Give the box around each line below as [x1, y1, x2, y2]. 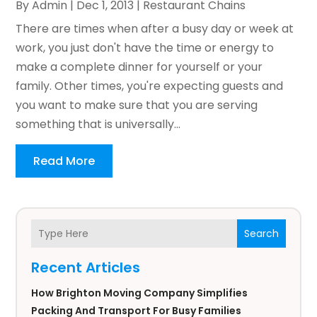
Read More [33, 153, 96, 170]
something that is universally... [16, 116, 181, 133]
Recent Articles [31, 258, 141, 278]
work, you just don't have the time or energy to [16, 40, 275, 57]
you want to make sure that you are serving [16, 97, 258, 114]
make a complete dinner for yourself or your [16, 59, 263, 76]
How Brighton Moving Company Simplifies [31, 286, 248, 301]
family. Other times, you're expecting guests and [16, 78, 284, 95]
